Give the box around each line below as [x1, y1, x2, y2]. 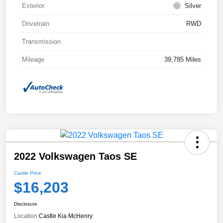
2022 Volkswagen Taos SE [14, 150, 137, 162]
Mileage [22, 56, 44, 64]
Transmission [22, 38, 61, 46]
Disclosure [14, 201, 37, 207]
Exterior [22, 2, 44, 10]
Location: [14, 212, 39, 220]
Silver [185, 2, 201, 10]
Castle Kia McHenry [39, 212, 93, 220]
